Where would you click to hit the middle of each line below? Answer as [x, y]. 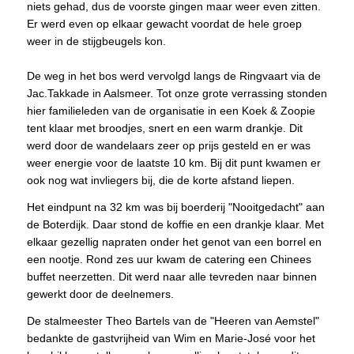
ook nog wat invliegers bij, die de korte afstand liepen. [160, 180]
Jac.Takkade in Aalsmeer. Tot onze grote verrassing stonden [177, 93]
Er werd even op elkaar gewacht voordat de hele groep [164, 23]
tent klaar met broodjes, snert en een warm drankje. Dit [164, 128]
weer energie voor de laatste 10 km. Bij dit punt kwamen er [173, 162]
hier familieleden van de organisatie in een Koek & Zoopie [171, 110]
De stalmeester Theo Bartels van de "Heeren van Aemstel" [173, 320]
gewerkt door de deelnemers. [100, 294]
